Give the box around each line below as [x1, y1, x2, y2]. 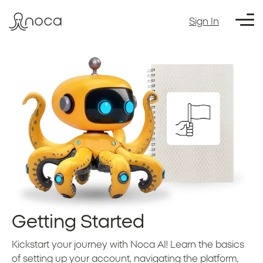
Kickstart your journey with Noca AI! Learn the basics [12, 240, 244, 249]
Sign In [189, 17, 219, 26]
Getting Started [12, 213, 144, 231]
